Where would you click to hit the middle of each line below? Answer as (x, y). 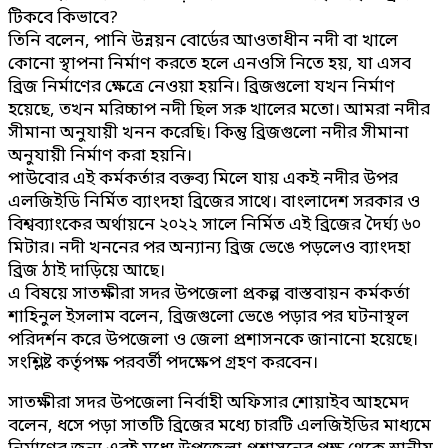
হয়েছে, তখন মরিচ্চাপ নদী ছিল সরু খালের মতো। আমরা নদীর (219, 110)
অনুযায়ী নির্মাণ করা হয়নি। (100, 156)
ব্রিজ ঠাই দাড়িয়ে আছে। (86, 271)
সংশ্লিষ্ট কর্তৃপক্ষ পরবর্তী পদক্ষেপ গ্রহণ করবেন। (163, 363)
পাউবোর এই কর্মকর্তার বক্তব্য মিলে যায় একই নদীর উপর (203, 179)
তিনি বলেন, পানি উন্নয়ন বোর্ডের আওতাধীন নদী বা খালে (203, 41)
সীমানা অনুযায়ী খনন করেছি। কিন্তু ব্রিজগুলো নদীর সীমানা (208, 133)
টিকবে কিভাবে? (63, 18)
